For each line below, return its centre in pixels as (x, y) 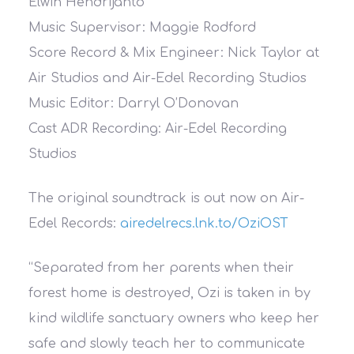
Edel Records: (74, 224)
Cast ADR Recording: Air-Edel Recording (157, 129)
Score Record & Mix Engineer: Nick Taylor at (173, 53)
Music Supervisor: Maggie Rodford (142, 28)
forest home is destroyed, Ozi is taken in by (169, 293)
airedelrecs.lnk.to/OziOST (204, 224)
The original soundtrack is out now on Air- (166, 198)
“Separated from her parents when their (161, 268)
